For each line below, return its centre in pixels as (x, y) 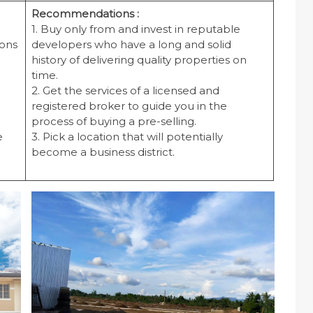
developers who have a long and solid (131, 45)
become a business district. (103, 152)
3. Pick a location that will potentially (127, 137)
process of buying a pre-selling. (114, 122)
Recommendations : (85, 14)
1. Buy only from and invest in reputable (136, 29)
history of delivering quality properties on (139, 60)
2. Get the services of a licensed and (125, 91)
